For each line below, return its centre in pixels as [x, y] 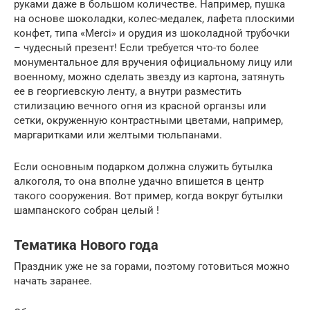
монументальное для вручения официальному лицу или [153, 62]
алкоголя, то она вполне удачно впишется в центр [139, 181]
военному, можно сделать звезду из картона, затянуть [149, 76]
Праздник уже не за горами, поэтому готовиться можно [152, 266]
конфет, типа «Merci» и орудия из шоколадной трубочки [152, 33]
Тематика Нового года [86, 245]
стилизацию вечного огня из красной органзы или [140, 106]
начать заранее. [53, 281]
